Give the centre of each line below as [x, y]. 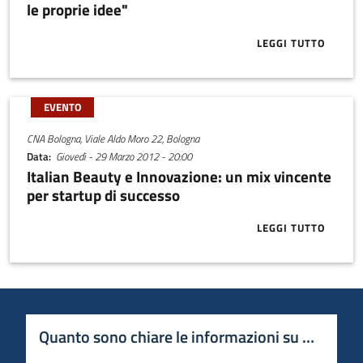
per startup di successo [103, 194]
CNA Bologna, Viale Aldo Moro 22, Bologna [113, 138]
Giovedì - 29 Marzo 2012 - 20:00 [124, 157]
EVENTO [62, 107]
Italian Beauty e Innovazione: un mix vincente [179, 176]
